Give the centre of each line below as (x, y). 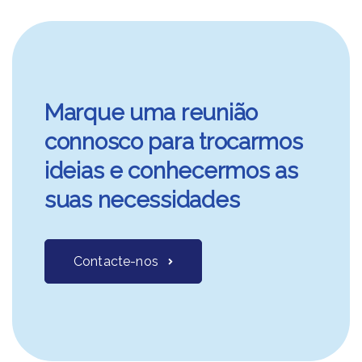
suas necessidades (142, 200)
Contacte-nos (116, 261)
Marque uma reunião (151, 113)
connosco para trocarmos (174, 142)
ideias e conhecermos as (171, 171)
